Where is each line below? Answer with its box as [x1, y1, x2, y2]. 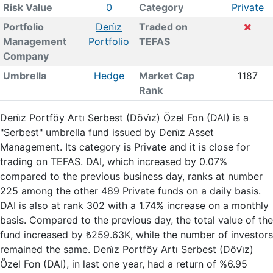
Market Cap [138, 69, 194, 82]
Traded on [138, 21, 188, 33]
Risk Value [2, 1, 52, 13]
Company [2, 50, 49, 62]
